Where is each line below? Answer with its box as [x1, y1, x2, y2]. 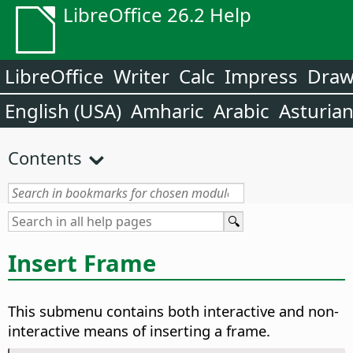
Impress [225, 63, 298, 89]
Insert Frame [8, 247, 156, 279]
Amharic [131, 98, 204, 124]
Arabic [214, 98, 269, 124]
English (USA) [5, 98, 121, 124]
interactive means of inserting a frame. [8, 321, 270, 341]
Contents [8, 146, 82, 169]
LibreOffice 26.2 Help [63, 2, 251, 28]
